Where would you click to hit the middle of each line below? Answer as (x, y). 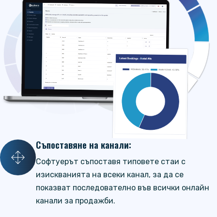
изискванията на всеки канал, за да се (110, 175)
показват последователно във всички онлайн (123, 188)
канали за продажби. (76, 201)
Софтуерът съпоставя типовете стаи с (111, 162)
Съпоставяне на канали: (84, 145)
